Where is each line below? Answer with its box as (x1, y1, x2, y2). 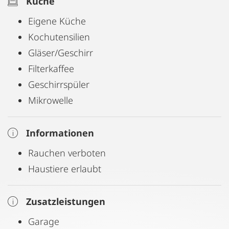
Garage (28, 215, 59, 227)
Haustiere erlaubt (28, 163, 101, 175)
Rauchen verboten (28, 147, 106, 159)
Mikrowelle (28, 94, 73, 106)
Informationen (26, 127, 94, 139)
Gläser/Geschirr (28, 47, 93, 59)
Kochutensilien (28, 31, 90, 43)
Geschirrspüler (28, 78, 89, 90)
